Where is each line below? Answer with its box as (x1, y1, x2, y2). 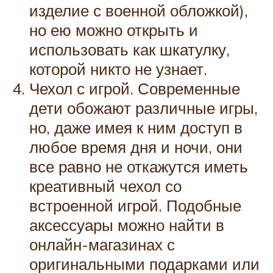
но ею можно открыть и (29, 20, 198, 40)
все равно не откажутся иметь (29, 157, 248, 176)
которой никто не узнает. (29, 59, 207, 79)
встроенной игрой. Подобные (29, 196, 241, 215)
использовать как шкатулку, (29, 40, 230, 59)
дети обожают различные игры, (29, 98, 258, 118)
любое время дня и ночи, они (29, 137, 243, 157)
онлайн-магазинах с (29, 235, 175, 254)
